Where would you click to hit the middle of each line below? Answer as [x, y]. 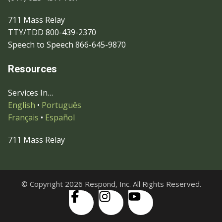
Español [60, 117]
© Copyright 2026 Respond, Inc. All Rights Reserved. [111, 184]
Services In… [30, 93]
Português [61, 105]
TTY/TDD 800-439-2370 [52, 32]
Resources [32, 69]
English [22, 105]
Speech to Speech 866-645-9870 [67, 45]
